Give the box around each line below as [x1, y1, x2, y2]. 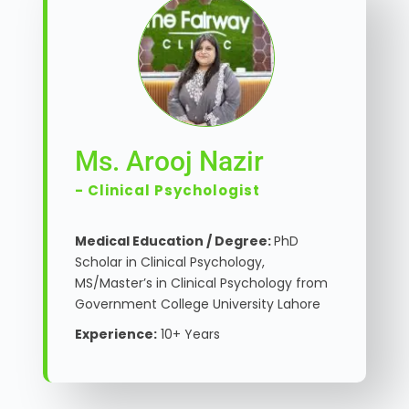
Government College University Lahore [74, 295, 320, 314]
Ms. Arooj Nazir [74, 145, 264, 178]
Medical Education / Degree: [74, 232, 274, 251]
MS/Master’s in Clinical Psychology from [74, 274, 328, 293]
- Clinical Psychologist [74, 181, 260, 201]
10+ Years [156, 325, 220, 344]
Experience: [74, 325, 157, 344]
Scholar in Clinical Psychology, [74, 253, 268, 272]
